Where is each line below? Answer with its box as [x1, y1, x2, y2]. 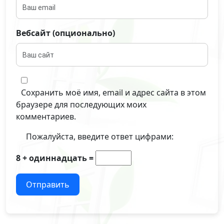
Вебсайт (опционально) [16, 27, 115, 39]
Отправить [26, 179, 69, 190]
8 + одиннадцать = [16, 152, 95, 164]
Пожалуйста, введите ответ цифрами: [26, 131, 173, 142]
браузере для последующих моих [16, 99, 146, 110]
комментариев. [16, 111, 76, 122]
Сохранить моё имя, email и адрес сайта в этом [21, 87, 206, 98]
